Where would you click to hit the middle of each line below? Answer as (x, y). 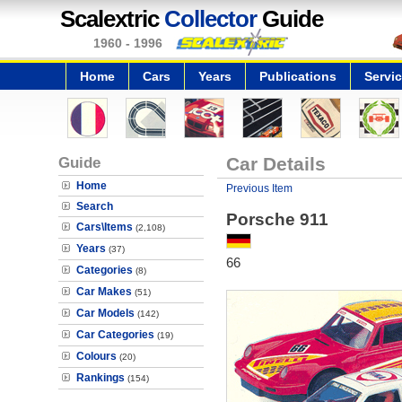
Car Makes (104, 292)
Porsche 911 (277, 219)
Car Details (275, 164)
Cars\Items (105, 227)
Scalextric (112, 19)
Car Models (105, 313)
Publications (298, 76)
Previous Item (259, 188)
